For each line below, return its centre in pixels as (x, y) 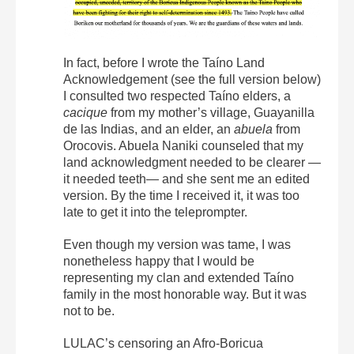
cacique (85, 112)
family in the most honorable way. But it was (185, 294)
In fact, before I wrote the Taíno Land (164, 62)
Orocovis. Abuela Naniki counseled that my (183, 145)
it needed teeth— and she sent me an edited (186, 179)
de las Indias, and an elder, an (149, 129)
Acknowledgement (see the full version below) (192, 79)
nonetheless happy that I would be (159, 261)
